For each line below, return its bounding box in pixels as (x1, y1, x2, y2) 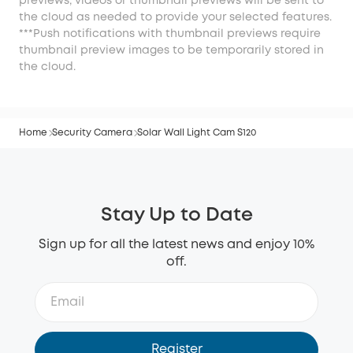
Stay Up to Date (100, 206, 253, 224)
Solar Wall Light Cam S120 (137, 128, 256, 137)
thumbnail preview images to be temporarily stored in (19, 45, 324, 55)
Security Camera (52, 128, 132, 137)
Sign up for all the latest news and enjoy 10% (39, 238, 314, 251)
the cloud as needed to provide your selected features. (19, 12, 332, 22)
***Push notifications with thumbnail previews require (19, 28, 321, 39)
